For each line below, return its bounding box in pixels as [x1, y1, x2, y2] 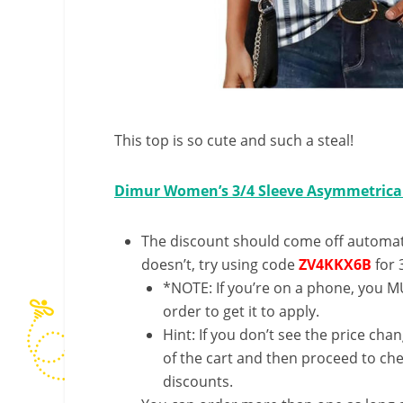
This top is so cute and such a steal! [114, 130, 354, 151]
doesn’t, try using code [141, 255, 299, 275]
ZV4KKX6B [299, 255, 375, 275]
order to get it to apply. [163, 301, 319, 322]
